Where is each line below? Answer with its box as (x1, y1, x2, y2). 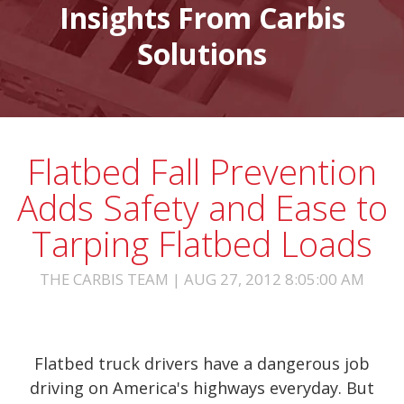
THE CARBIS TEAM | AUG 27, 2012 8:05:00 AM (40, 269, 364, 289)
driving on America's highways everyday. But (30, 377, 374, 399)
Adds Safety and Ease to (16, 184, 388, 231)
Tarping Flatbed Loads (32, 220, 372, 267)
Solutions (137, 34, 267, 73)
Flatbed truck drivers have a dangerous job (34, 353, 370, 374)
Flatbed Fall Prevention (27, 148, 377, 195)
